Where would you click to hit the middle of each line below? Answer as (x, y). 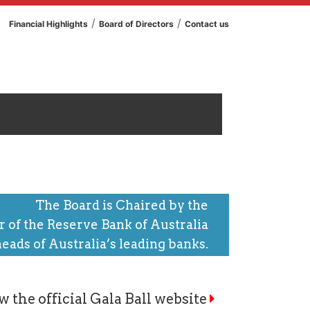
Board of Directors (136, 24)
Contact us (207, 24)
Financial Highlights (48, 24)
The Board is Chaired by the (122, 205)
